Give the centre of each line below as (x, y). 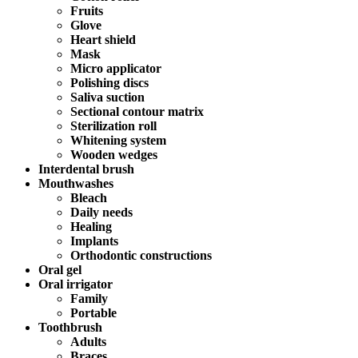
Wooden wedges (114, 154)
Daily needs (101, 212)
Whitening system (118, 140)
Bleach (89, 197)
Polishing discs (109, 82)
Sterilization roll (113, 125)
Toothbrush (70, 327)
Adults (88, 341)
